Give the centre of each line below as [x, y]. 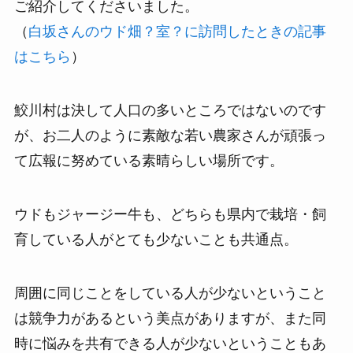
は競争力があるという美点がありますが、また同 [170, 318]
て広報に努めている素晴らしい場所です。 [149, 160]
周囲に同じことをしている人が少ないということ [170, 293]
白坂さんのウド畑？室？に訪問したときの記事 [177, 32]
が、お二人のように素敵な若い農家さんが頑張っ [170, 135]
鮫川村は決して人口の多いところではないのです [170, 110]
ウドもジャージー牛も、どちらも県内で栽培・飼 [170, 214]
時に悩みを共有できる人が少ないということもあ [170, 343]
